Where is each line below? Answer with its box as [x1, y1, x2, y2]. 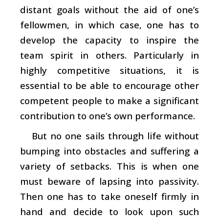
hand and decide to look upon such [20, 205, 199, 218]
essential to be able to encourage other [20, 79, 199, 91]
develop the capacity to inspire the [20, 33, 199, 46]
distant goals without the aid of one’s [20, 3, 199, 16]
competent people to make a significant [20, 94, 199, 107]
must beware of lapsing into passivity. [20, 175, 199, 187]
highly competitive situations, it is [20, 64, 199, 76]
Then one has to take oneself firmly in [20, 190, 199, 202]
